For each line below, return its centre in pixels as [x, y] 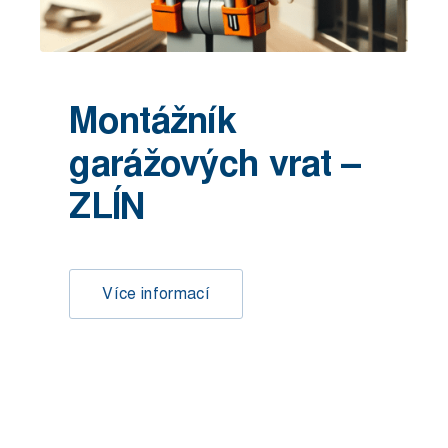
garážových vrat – [215, 163]
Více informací [156, 293]
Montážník [152, 120]
